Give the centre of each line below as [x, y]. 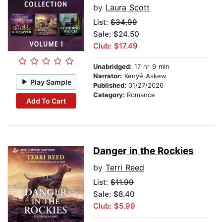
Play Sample [51, 82]
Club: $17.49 [115, 46]
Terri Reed [125, 168]
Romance [141, 95]
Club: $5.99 [114, 206]
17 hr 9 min [151, 67]
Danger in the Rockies [143, 151]
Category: [110, 95]
